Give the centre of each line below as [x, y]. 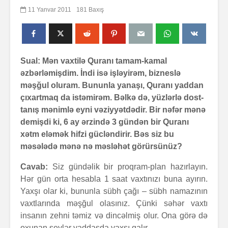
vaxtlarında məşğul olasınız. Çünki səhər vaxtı [114, 203]
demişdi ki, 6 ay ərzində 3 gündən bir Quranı [105, 122]
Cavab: [34, 167]
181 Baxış [90, 9]
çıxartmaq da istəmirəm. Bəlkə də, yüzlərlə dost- [112, 97]
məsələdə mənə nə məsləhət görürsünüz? [101, 146]
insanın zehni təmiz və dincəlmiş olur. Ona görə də [114, 216]
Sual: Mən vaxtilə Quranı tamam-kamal [94, 61]
